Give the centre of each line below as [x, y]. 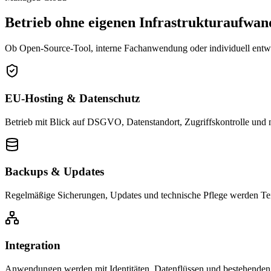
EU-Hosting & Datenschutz [72, 99]
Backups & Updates [54, 172]
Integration [33, 245]
